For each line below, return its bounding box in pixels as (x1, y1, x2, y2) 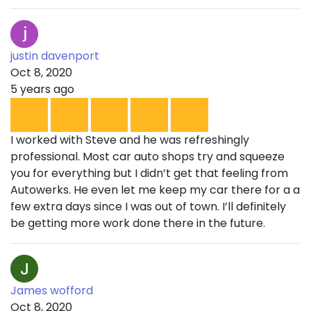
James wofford (10, 283, 93, 299)
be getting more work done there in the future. (10, 215, 265, 232)
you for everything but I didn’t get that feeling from (10, 165, 288, 182)
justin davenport (10, 48, 99, 65)
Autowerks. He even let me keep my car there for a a (10, 182, 300, 199)
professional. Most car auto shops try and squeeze (10, 149, 285, 165)
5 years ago (10, 81, 74, 98)
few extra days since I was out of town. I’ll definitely (10, 199, 286, 215)
